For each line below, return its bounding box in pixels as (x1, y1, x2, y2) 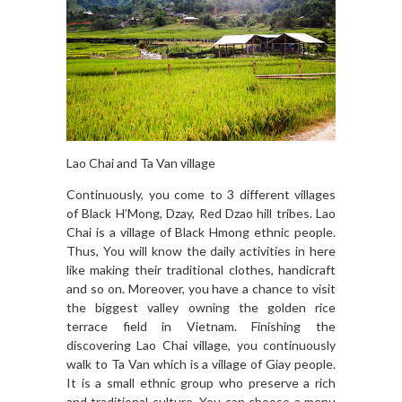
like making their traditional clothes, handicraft (66, 262, 336, 278)
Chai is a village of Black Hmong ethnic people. (66, 224, 336, 240)
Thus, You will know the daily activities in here (66, 243, 336, 259)
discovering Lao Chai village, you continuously (66, 337, 336, 354)
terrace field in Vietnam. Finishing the (66, 319, 336, 335)
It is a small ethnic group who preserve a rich (66, 375, 336, 391)
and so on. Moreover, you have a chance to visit (66, 281, 336, 297)
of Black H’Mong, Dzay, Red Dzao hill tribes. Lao (66, 205, 336, 222)
